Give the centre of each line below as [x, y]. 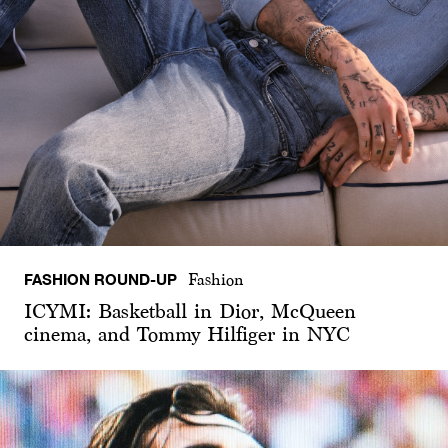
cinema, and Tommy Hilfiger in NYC [187, 333]
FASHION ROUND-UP [100, 278]
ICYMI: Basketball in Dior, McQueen [190, 310]
